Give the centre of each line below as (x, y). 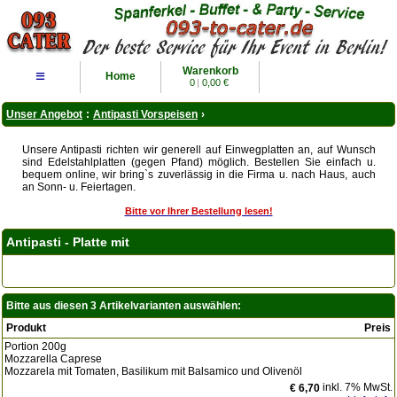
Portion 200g (35, 346)
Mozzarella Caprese (53, 359)
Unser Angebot (44, 114)
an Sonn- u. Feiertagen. (78, 187)
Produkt (26, 328)
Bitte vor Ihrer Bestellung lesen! (198, 211)
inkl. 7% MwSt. (356, 387)
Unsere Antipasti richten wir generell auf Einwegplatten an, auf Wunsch (198, 150)
